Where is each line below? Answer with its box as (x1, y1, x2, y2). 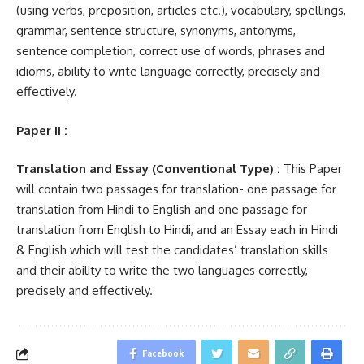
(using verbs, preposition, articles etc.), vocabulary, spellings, (16, 2, 346, 18)
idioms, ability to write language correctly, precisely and (16, 63, 320, 79)
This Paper (280, 161, 342, 176)
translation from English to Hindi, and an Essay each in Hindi (16, 222, 338, 237)
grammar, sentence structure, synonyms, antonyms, (16, 23, 296, 38)
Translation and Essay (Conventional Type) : (16, 161, 280, 176)
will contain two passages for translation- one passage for (16, 181, 336, 197)
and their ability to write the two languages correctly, (16, 262, 308, 278)
